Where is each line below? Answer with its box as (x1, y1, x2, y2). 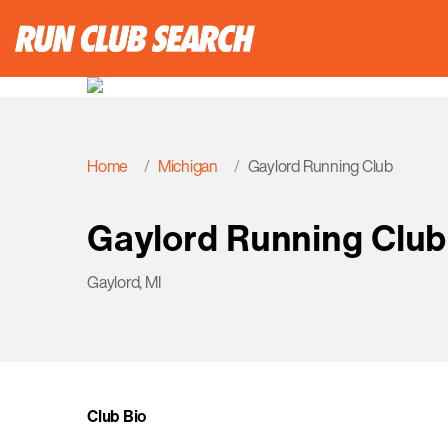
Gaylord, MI (87, 270, 161, 294)
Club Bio (87, 404, 147, 428)
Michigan (157, 154, 218, 178)
